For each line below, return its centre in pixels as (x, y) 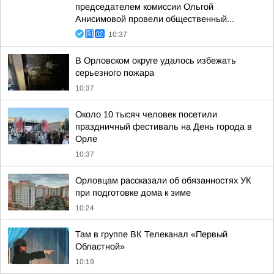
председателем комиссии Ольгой (144, 7)
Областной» (100, 246)
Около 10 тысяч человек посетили (146, 114)
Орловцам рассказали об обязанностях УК (163, 180)
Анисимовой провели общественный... (155, 19)
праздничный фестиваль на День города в (164, 127)
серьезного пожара (115, 73)
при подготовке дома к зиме (133, 193)
